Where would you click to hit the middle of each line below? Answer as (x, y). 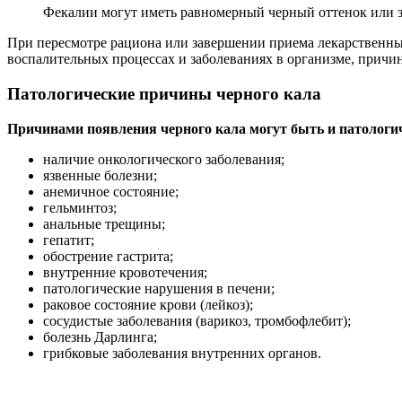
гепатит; (69, 240)
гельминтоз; (80, 207)
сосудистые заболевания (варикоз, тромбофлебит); (197, 320)
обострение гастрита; (108, 256)
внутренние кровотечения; (125, 272)
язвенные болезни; (100, 175)
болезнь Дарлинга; (100, 336)
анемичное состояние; (111, 191)
